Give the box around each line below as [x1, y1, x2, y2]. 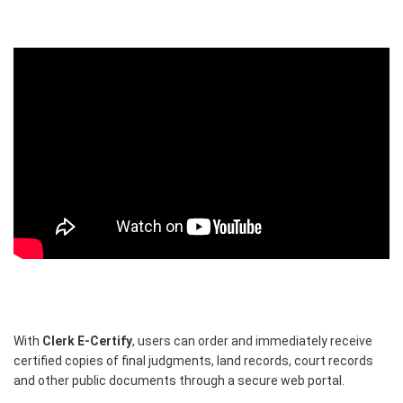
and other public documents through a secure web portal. [13, 373, 345, 389]
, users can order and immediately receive [132, 334, 372, 349]
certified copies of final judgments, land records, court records [13, 354, 373, 369]
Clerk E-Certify [42, 334, 132, 349]
